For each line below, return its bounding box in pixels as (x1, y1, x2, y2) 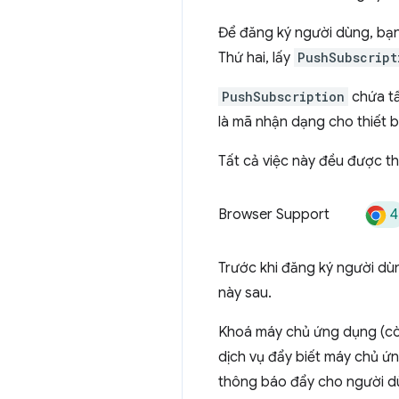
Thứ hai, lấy (218, 49, 294, 67)
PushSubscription (222, 88, 345, 105)
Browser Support (218, 206, 330, 224)
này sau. (218, 284, 272, 302)
